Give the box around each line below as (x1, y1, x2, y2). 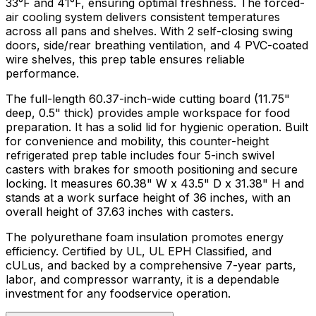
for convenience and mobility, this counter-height (6, 134, 269, 149)
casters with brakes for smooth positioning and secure (6, 162, 298, 177)
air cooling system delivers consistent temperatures (6, 10, 280, 25)
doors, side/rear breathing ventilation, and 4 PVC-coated (6, 38, 308, 53)
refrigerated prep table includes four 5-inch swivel (6, 148, 274, 163)
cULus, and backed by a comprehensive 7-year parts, (6, 258, 296, 273)
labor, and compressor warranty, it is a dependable (6, 272, 279, 287)
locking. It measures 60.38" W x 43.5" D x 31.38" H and (6, 176, 304, 191)
